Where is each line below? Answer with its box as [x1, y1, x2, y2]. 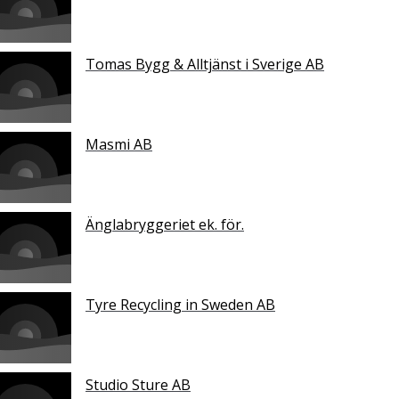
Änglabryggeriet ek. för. [85, 215, 244, 235]
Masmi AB [85, 134, 152, 155]
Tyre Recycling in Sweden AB [85, 295, 275, 315]
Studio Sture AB [85, 375, 191, 395]
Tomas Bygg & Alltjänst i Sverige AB [85, 54, 324, 75]
